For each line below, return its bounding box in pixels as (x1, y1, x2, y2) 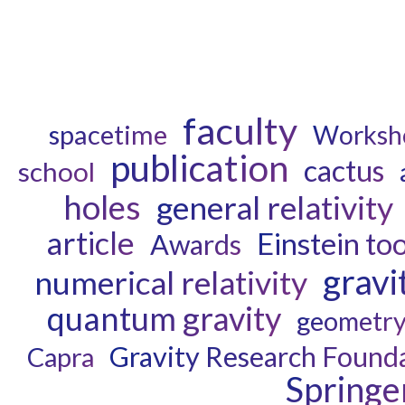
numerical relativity (34, 263, 307, 303)
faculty (183, 108, 297, 154)
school (17, 155, 95, 188)
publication (109, 146, 288, 191)
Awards (149, 228, 241, 262)
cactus (303, 153, 384, 189)
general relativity (156, 188, 393, 228)
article (45, 224, 135, 262)
